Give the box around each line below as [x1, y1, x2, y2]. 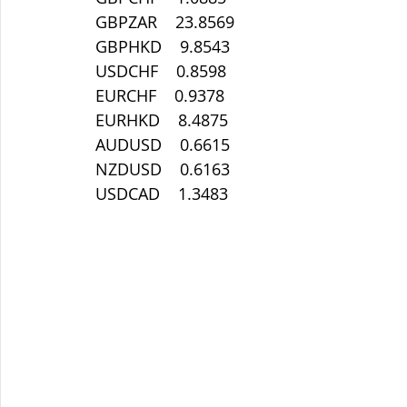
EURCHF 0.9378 [95, 84, 224, 106]
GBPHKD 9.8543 [95, 35, 230, 57]
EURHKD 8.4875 [95, 109, 228, 131]
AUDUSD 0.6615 [95, 134, 230, 155]
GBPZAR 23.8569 [95, 11, 234, 33]
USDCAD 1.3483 [95, 183, 228, 204]
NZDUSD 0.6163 [95, 158, 230, 180]
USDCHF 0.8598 [95, 60, 226, 82]
